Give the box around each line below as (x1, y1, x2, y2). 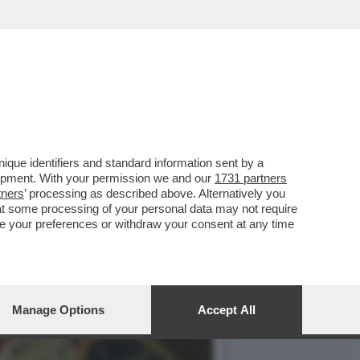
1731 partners (215, 171, 287, 185)
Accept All (198, 303, 256, 317)
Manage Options (12, 303, 104, 317)
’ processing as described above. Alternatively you (24, 186, 285, 200)
